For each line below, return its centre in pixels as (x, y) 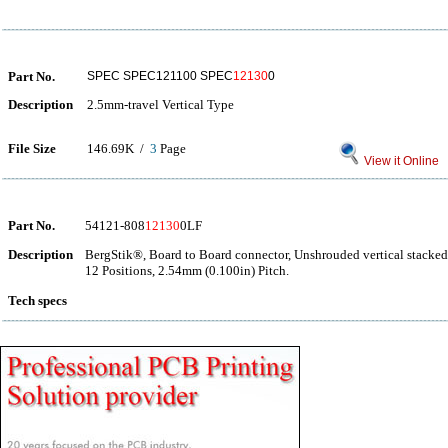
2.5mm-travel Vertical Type (160, 104)
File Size (32, 148)
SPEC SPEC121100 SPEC (160, 76)
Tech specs (37, 300)
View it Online (400, 161)
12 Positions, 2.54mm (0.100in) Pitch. (187, 270)
